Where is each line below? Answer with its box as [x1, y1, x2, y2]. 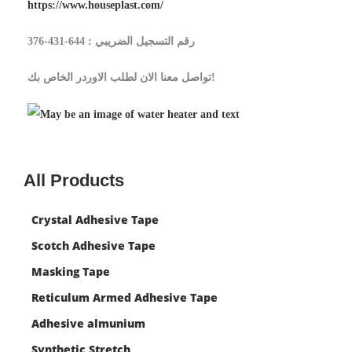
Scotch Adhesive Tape [31, 237, 156, 253]
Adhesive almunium [31, 315, 145, 331]
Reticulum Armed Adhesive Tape [31, 289, 218, 305]
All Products [24, 170, 124, 190]
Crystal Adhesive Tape [31, 211, 159, 227]
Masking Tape [31, 263, 110, 279]
